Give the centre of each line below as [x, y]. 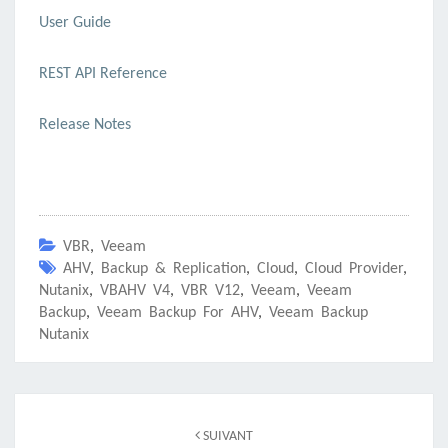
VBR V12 [210, 291]
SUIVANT [226, 437]
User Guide [75, 23]
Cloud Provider [354, 269]
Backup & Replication [173, 269]
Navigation [62, 405]
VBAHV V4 [135, 291]
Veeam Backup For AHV [177, 313]
